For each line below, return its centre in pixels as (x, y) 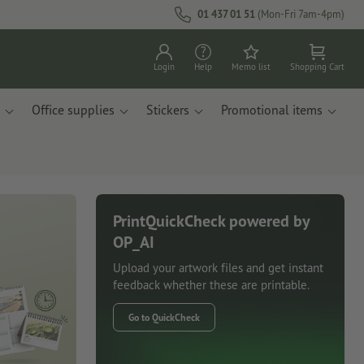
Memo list (251, 67)
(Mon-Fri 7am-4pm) (300, 14)
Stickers (168, 110)
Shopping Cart (317, 67)
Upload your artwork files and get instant (218, 267)
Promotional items (272, 110)
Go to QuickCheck (164, 317)
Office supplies (73, 110)
